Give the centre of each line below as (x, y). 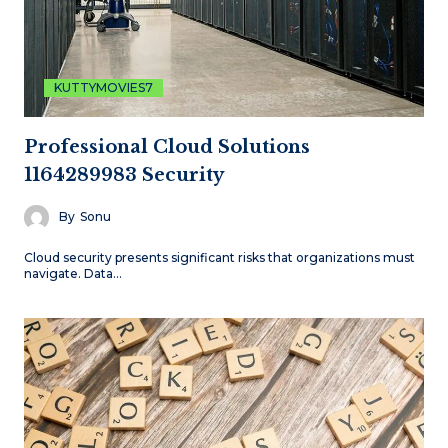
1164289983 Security (124, 174)
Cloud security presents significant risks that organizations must (219, 257)
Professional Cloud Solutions (167, 146)
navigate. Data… (73, 273)
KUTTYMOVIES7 (103, 87)
